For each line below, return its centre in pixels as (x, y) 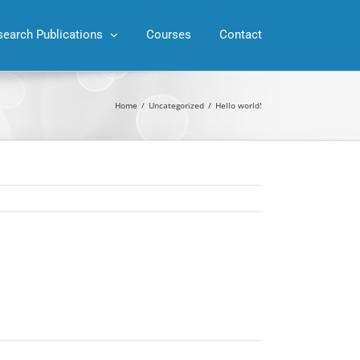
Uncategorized (176, 105)
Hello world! (239, 105)
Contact (241, 35)
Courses (169, 35)
